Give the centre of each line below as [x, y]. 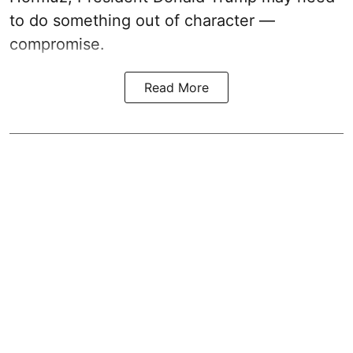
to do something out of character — [142, 21]
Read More [176, 88]
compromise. [57, 45]
